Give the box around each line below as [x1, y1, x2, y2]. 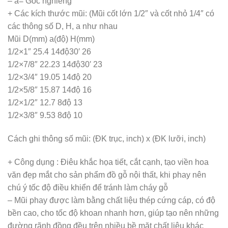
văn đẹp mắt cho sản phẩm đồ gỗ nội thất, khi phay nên [8, 170, 206, 180]
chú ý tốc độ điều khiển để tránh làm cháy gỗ [8, 183, 168, 192]
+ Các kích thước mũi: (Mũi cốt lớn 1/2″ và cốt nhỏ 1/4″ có [8, 9, 214, 18]
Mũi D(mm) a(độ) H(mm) [8, 35, 95, 44]
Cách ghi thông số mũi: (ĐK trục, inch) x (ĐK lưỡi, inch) [8, 134, 206, 144]
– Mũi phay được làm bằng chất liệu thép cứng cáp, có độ [8, 196, 215, 205]
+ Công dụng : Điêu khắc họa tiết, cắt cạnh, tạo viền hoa [8, 158, 209, 167]
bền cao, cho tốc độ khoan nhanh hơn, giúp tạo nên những [8, 209, 219, 218]
